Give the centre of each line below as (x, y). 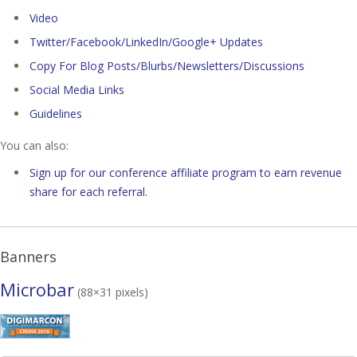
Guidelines (56, 114)
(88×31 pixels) (111, 292)
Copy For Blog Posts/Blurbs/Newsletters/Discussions (167, 66)
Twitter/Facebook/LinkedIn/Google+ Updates (146, 42)
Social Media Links (77, 90)
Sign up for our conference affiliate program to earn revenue (186, 173)
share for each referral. (88, 192)
